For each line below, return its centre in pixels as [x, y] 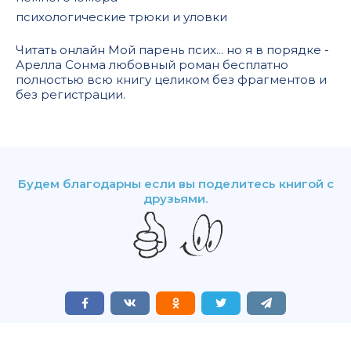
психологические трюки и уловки [121, 16]
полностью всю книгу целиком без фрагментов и [171, 79]
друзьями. [175, 198]
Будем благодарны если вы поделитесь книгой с [175, 183]
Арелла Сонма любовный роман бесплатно [152, 64]
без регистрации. [72, 94]
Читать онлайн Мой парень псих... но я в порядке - [172, 49]
